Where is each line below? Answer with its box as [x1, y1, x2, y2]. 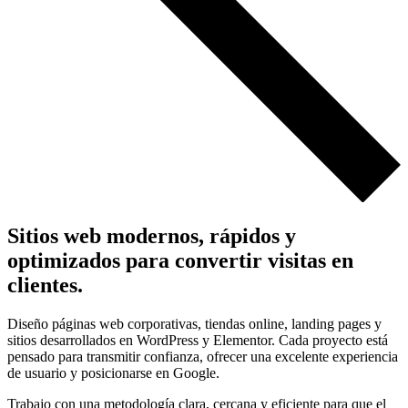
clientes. [7, 272, 83, 297]
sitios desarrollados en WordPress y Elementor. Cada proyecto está [7, 331, 388, 348]
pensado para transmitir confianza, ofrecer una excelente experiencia [7, 348, 398, 364]
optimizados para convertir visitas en [7, 248, 353, 272]
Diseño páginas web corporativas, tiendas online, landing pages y [7, 315, 382, 331]
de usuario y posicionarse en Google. [7, 364, 219, 381]
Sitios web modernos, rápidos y [7, 223, 296, 248]
